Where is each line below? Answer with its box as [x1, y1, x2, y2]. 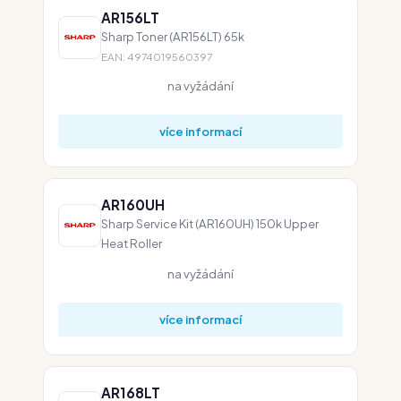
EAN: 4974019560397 [101, 50, 212, 64]
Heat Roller [101, 235, 162, 251]
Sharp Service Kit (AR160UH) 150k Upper [101, 216, 319, 231]
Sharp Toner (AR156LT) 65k [101, 29, 244, 44]
